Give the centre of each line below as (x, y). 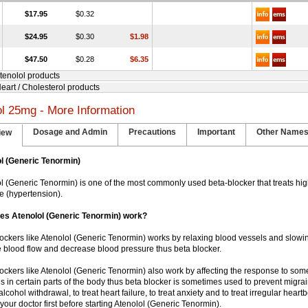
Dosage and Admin (70, 132)
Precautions (152, 132)
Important (216, 132)
